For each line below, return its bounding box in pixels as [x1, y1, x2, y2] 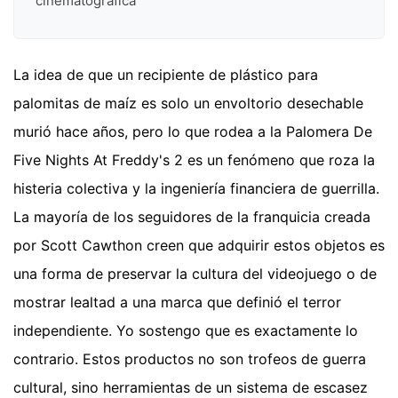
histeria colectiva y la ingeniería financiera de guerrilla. [13, 179, 379, 198]
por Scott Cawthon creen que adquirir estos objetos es [13, 236, 385, 255]
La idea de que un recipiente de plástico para [13, 66, 318, 84]
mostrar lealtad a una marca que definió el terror [13, 293, 341, 312]
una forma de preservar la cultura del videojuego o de [13, 265, 377, 283]
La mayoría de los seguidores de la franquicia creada [13, 208, 370, 227]
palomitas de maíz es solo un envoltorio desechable [13, 94, 363, 113]
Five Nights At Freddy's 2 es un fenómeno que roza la [13, 151, 375, 170]
